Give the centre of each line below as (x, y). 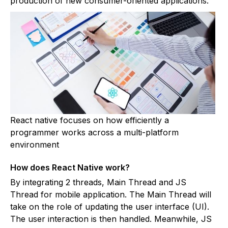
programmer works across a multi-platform (94, 132)
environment (35, 144)
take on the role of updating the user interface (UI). (110, 206)
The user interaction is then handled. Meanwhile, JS (111, 219)
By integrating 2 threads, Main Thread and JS (98, 182)
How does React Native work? (70, 167)
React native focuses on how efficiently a (90, 120)
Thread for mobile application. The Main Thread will (111, 194)
